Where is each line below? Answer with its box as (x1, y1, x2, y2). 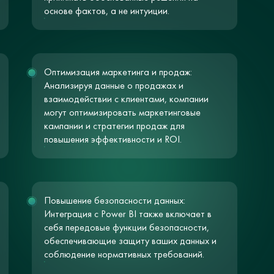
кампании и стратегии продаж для (43, 119, 185, 132)
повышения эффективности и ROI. (43, 133, 182, 146)
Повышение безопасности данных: (43, 194, 185, 207)
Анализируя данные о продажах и (43, 79, 183, 92)
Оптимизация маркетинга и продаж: (43, 65, 192, 78)
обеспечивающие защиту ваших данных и (43, 234, 217, 247)
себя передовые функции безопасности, (43, 221, 209, 234)
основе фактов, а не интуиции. (43, 4, 169, 17)
